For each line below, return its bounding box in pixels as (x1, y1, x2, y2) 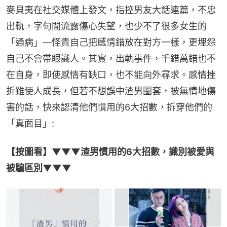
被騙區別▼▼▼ (6, 162, 71, 173)
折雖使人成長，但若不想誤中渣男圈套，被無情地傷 (6, 85, 216, 96)
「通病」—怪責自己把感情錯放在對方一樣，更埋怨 (6, 36, 216, 48)
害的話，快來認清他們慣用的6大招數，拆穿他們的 (6, 101, 212, 112)
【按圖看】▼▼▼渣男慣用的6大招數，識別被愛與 (6, 146, 214, 157)
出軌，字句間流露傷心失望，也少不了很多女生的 (6, 20, 207, 31)
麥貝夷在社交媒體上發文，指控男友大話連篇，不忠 (6, 4, 216, 15)
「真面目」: (6, 118, 54, 129)
